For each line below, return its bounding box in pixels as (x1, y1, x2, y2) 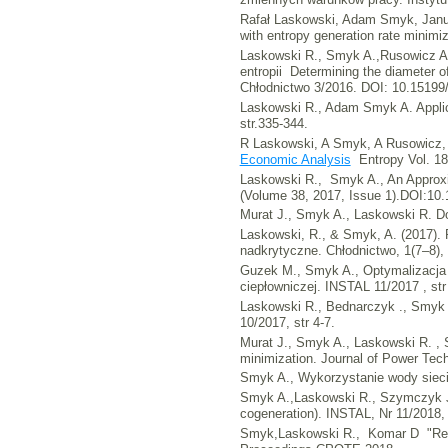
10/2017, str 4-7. (239, 314, 335, 330)
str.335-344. (239, 115, 308, 131)
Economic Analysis (239, 151, 351, 167)
